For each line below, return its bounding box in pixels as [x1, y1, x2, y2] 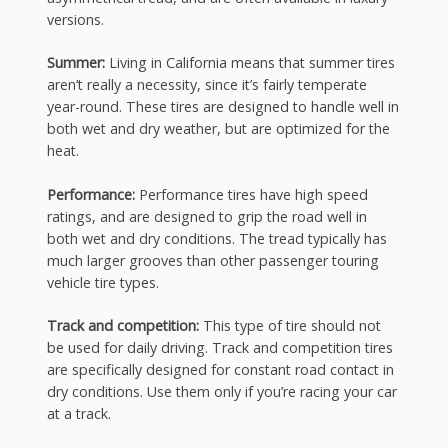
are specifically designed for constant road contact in [46, 360, 394, 380]
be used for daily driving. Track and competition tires [46, 338, 393, 358]
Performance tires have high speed [134, 184, 368, 204]
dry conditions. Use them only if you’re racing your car [46, 382, 397, 402]
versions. [46, 9, 104, 29]
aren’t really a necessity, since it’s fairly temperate [46, 75, 367, 95]
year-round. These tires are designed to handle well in [46, 97, 399, 117]
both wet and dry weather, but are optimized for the [46, 119, 390, 139]
